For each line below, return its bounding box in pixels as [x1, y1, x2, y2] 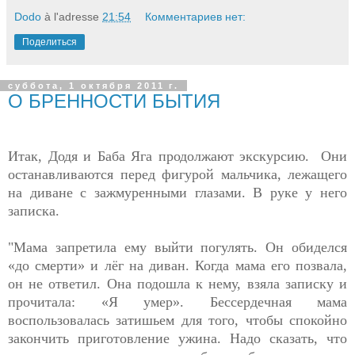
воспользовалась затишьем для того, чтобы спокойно [8, 311, 347, 328]
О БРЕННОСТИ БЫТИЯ [8, 90, 220, 112]
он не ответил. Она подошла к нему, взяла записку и [8, 275, 347, 292]
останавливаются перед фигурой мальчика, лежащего [8, 166, 347, 182]
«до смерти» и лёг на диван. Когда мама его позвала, [8, 257, 347, 273]
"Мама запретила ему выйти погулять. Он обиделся [8, 239, 347, 255]
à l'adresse [44, 10, 102, 23]
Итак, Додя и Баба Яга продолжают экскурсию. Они [8, 147, 347, 164]
